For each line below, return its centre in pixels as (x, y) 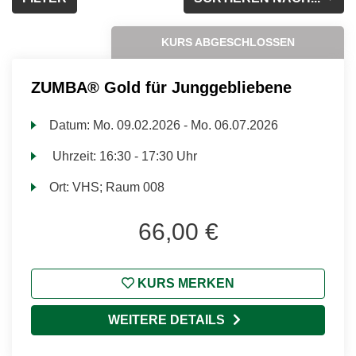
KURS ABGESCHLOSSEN (228, 42)
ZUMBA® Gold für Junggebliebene (161, 87)
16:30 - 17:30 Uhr (149, 156)
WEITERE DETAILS (166, 320)
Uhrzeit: (75, 156)
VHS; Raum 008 (119, 187)
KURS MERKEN (184, 283)
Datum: (72, 125)
